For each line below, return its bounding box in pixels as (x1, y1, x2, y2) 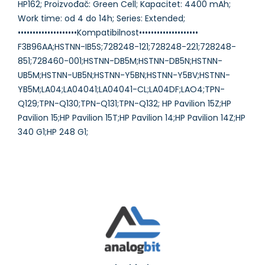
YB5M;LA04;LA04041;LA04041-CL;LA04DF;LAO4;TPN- (18, 83, 225, 95)
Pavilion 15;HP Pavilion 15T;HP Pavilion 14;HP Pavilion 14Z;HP (18, 112, 245, 124)
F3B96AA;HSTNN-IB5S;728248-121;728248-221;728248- (18, 41, 236, 53)
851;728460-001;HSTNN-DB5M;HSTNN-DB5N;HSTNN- (18, 55, 222, 67)
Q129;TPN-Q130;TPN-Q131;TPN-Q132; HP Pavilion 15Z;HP (18, 98, 231, 109)
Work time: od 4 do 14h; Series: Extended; (18, 12, 185, 24)
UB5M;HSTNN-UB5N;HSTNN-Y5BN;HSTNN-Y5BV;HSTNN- (18, 69, 230, 81)
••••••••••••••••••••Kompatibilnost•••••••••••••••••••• (18, 27, 198, 38)
